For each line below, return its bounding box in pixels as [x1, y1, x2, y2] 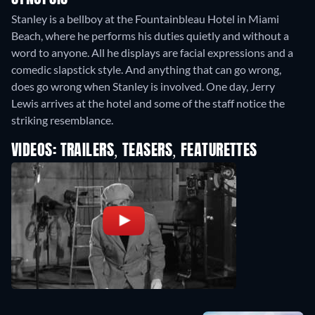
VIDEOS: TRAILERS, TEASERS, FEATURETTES [11, 143, 257, 160]
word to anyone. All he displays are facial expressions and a [11, 46, 293, 60]
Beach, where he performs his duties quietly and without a [11, 29, 289, 43]
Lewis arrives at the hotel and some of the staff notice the [11, 96, 285, 110]
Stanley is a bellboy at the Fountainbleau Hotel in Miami [11, 12, 279, 26]
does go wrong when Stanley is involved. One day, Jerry [11, 79, 275, 94]
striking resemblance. [11, 113, 113, 127]
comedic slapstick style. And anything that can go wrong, [11, 63, 281, 77]
